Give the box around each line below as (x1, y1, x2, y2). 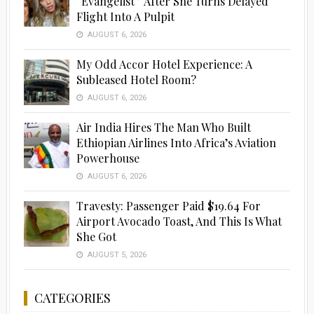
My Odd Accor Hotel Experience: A (76, 57, 252, 72)
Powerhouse (76, 151, 139, 166)
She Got (76, 229, 116, 245)
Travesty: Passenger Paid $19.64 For (76, 198, 261, 214)
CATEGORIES (34, 289, 111, 307)
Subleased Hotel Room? (76, 72, 196, 88)
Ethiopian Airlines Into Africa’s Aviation (76, 135, 276, 151)
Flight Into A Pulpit (76, 9, 175, 25)
